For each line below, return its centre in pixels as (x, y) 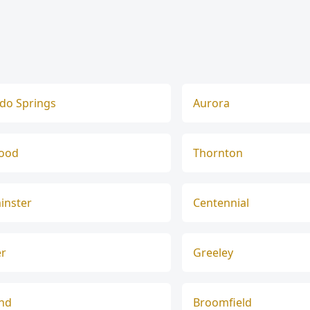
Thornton (218, 153)
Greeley (213, 253)
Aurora (211, 103)
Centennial (221, 203)
